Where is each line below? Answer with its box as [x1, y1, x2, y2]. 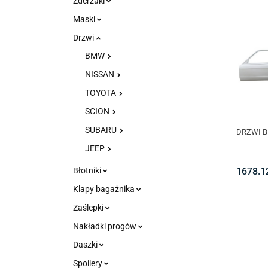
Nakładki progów [73, 221, 138, 231]
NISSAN [85, 69, 116, 79]
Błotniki [73, 166, 103, 175]
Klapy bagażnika [73, 184, 136, 194]
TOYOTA [85, 88, 118, 98]
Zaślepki [73, 203, 105, 212]
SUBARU [85, 125, 118, 135]
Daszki [73, 240, 99, 249]
